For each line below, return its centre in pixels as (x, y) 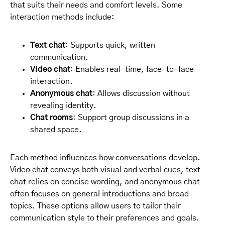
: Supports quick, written (110, 45)
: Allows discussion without (141, 94)
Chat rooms (51, 118)
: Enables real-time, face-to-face (132, 70)
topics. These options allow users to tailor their (95, 206)
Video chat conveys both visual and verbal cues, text (105, 170)
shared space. (56, 130)
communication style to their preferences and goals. (105, 218)
